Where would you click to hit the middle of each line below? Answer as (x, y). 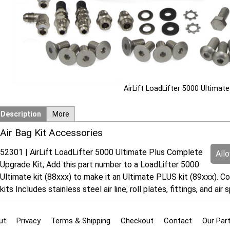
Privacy (28, 221)
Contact (178, 221)
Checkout (137, 221)
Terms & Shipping (80, 221)
